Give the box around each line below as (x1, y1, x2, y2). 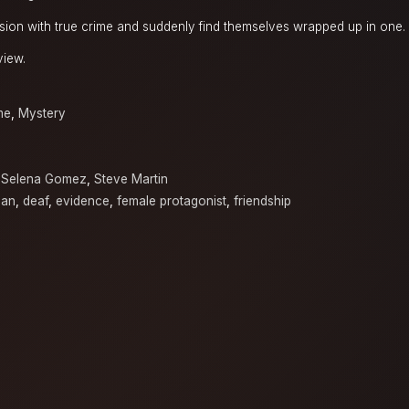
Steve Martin (94, 172, 168, 187)
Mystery (18, 106, 66, 121)
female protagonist (117, 194, 226, 209)
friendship (234, 194, 291, 209)
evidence (56, 194, 110, 209)
